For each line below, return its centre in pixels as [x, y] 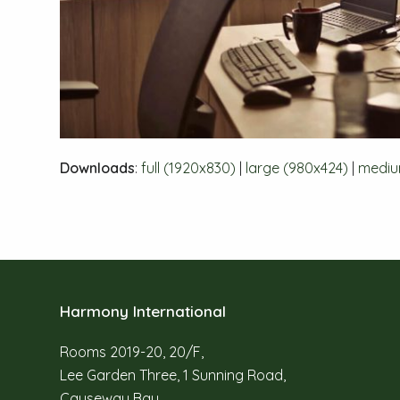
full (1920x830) [189, 167]
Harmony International [143, 311]
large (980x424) [297, 167]
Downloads [98, 167]
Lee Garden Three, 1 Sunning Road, [173, 375]
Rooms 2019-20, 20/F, [132, 351]
